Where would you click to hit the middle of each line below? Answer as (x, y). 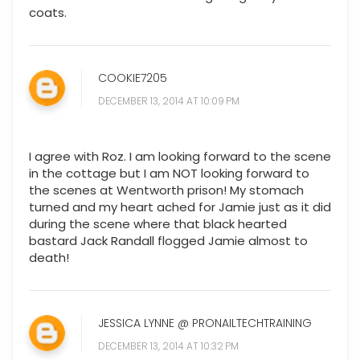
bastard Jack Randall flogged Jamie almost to (168, 241)
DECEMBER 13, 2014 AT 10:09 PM (169, 101)
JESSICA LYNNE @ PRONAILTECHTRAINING (205, 323)
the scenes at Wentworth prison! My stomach (166, 190)
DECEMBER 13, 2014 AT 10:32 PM (168, 346)
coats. (48, 13)
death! (49, 258)
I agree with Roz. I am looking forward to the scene (180, 157)
